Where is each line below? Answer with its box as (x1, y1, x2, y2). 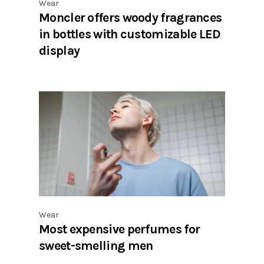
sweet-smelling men (39, 238, 153, 253)
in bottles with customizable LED (39, 26, 221, 41)
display (39, 42, 80, 58)
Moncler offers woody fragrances (39, 9, 222, 25)
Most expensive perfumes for (39, 222, 200, 237)
